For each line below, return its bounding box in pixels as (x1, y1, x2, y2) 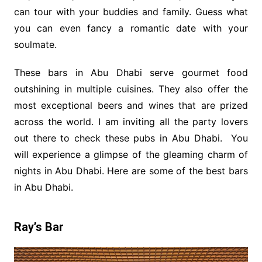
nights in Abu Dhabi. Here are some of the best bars (13, 164, 249, 177)
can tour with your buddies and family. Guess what (13, 5, 249, 18)
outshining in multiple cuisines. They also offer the (13, 82, 249, 95)
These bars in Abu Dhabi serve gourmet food (13, 66, 249, 78)
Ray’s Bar (13, 219, 64, 234)
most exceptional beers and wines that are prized (13, 99, 249, 111)
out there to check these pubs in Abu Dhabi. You (13, 132, 249, 144)
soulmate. (13, 38, 57, 50)
